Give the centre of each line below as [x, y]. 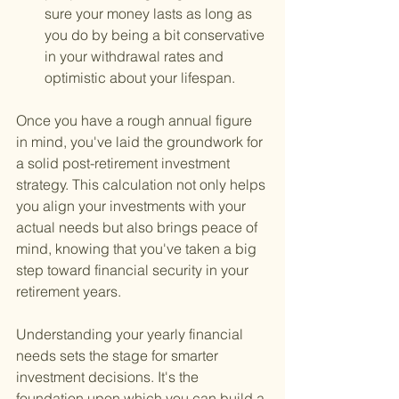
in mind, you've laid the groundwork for [141, 142]
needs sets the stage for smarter [119, 356]
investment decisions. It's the [109, 377]
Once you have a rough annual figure [136, 121]
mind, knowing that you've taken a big [138, 249]
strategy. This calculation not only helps [142, 185]
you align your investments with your [133, 206]
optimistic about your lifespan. [140, 78]
